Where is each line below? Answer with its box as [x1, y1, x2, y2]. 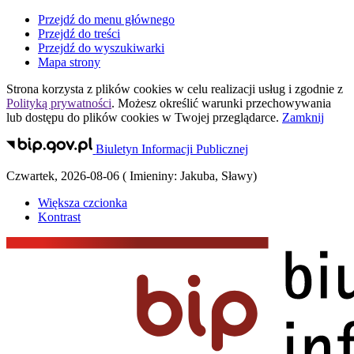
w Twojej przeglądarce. [159, 111, 282, 124]
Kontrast [38, 210, 81, 224]
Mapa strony [38, 55, 100, 69]
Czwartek [6, 169, 55, 183]
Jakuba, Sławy [180, 169, 253, 183]
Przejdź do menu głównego [38, 13, 175, 26]
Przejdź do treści [38, 27, 120, 40]
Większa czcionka [38, 196, 127, 210]
